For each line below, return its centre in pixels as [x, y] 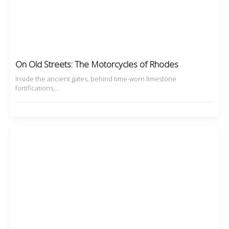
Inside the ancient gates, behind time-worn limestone [96, 79]
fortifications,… [37, 88]
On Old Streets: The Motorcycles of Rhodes [97, 64]
